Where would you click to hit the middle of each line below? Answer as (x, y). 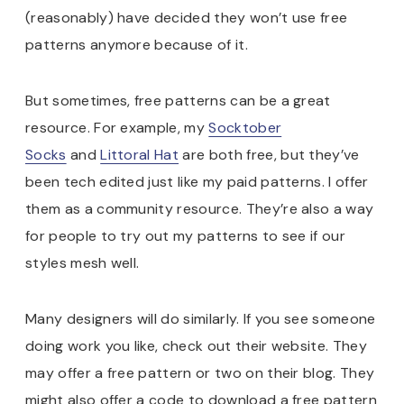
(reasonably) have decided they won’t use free (187, 18)
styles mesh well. (83, 263)
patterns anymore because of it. (137, 45)
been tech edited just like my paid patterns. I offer (197, 182)
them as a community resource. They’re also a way (200, 209)
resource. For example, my (117, 128)
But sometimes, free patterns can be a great (178, 101)
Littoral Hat (140, 155)
